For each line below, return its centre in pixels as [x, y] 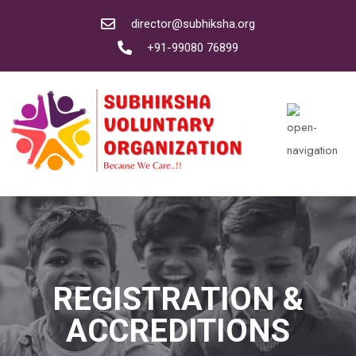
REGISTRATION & [178, 299]
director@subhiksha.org [193, 24]
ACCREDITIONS [178, 331]
